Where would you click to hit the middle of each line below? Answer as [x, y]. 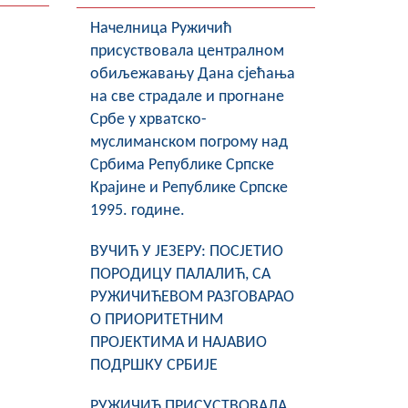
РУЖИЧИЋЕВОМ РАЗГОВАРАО [192, 297]
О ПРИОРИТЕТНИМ [156, 320]
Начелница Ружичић [161, 29]
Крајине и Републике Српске [189, 188]
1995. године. [137, 211]
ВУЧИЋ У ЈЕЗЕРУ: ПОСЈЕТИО [186, 252]
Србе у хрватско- [148, 120]
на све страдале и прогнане [187, 97]
